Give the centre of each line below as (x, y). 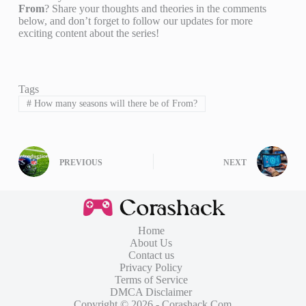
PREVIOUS (81, 162)
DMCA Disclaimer (151, 292)
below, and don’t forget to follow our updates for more (135, 20)
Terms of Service (151, 280)
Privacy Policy (151, 268)
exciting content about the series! (88, 33)
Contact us (151, 255)
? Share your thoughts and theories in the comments (155, 8)
